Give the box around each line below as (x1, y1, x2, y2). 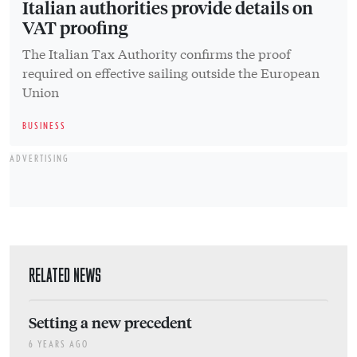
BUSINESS (22, 120, 66, 131)
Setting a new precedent (29, 312, 192, 333)
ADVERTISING (10, 153, 69, 164)
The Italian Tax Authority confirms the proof (22, 44, 291, 63)
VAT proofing (22, 16, 128, 39)
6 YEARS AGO (29, 339, 88, 350)
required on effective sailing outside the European (22, 63, 320, 82)
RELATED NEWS (29, 265, 101, 286)
